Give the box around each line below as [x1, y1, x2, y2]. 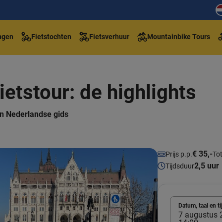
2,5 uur [194, 161, 219, 170]
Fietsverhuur [89, 32, 129, 41]
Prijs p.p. [166, 150, 192, 158]
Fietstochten [31, 32, 71, 41]
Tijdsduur [166, 162, 194, 170]
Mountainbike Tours [147, 32, 210, 41]
